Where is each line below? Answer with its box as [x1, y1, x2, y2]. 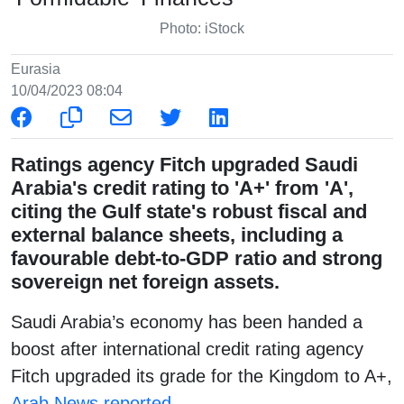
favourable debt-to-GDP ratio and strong [11, 246, 382, 270]
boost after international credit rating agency [11, 338, 363, 359]
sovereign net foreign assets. [11, 270, 280, 293]
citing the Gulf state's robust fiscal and [11, 199, 367, 223]
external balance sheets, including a [11, 223, 343, 246]
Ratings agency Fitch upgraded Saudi [11, 152, 358, 176]
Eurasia [11, 60, 60, 77]
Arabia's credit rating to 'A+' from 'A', [11, 176, 353, 199]
